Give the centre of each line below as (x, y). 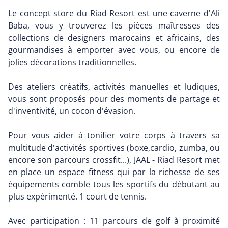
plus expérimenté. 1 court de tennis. (77, 196)
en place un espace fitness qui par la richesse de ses (114, 172)
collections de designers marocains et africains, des (114, 37)
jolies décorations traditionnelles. (72, 62)
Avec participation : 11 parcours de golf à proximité (114, 221)
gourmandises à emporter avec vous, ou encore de (114, 50)
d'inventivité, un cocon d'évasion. (72, 111)
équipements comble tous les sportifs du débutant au (114, 184)
